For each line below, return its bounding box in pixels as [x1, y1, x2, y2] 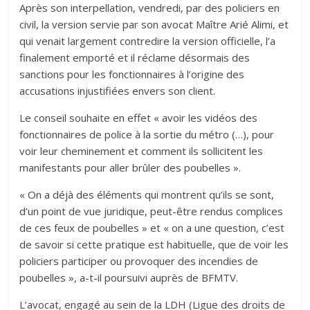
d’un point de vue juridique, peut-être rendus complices [19, 203, 284, 218]
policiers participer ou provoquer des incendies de [19, 253, 259, 268]
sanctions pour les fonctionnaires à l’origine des [19, 66, 245, 81]
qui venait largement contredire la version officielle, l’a [19, 33, 276, 48]
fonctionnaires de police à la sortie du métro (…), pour [19, 127, 275, 141]
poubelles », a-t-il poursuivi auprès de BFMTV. [19, 270, 239, 284]
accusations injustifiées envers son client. [19, 83, 216, 98]
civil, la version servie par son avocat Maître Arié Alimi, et [19, 17, 289, 31]
